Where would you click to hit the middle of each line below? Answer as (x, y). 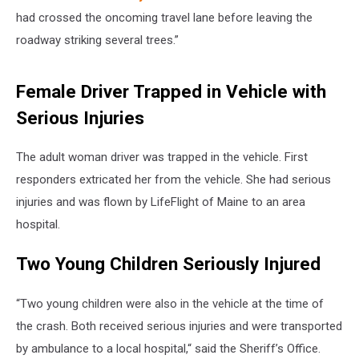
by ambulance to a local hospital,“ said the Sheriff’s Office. (168, 348)
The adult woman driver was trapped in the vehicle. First (162, 157)
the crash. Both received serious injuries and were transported (179, 326)
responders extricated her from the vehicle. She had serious (173, 180)
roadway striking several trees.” (97, 40)
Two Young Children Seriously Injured (168, 263)
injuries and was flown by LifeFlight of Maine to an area (161, 202)
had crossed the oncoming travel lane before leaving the (164, 17)
